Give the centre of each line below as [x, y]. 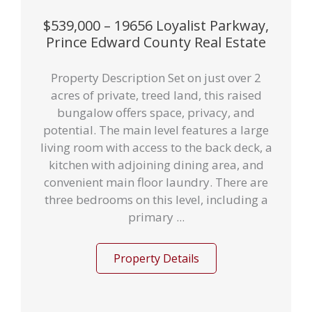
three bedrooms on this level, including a [156, 199]
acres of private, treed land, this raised [156, 95]
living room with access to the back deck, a [156, 147]
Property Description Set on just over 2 [156, 77]
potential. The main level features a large [156, 130]
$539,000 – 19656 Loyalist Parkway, [156, 26]
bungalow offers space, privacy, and [156, 112]
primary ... [156, 217]
